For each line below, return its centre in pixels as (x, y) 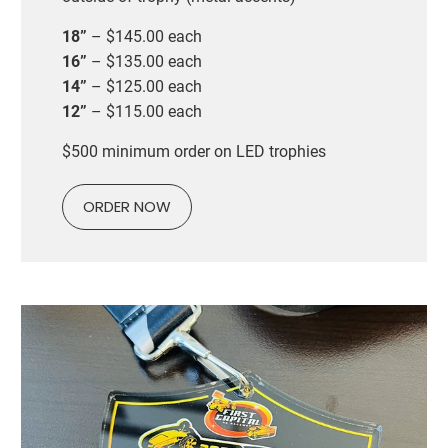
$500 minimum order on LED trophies (193, 151)
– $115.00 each (144, 111)
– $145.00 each (144, 36)
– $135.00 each (144, 61)
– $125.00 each (144, 86)
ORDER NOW (126, 206)
